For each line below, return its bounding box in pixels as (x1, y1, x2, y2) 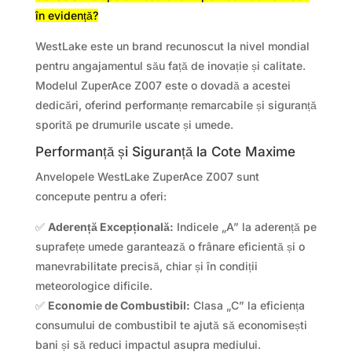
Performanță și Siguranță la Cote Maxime (35, 144, 295, 160)
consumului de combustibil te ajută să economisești (35, 318, 307, 332)
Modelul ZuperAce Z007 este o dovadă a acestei (35, 79, 291, 93)
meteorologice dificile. (35, 279, 152, 293)
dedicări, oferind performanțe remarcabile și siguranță (35, 98, 317, 112)
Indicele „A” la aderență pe (173, 220, 317, 234)
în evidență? (35, 9, 98, 23)
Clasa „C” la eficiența (189, 299, 305, 313)
